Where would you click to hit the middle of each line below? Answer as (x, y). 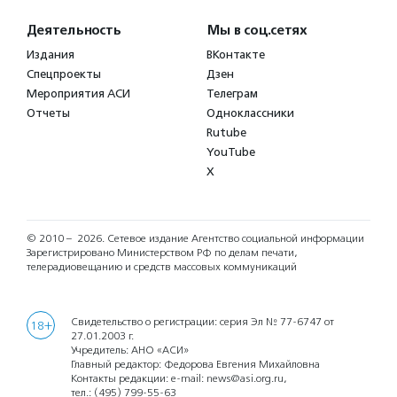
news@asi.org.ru (245, 379)
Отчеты (48, 113)
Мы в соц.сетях (257, 31)
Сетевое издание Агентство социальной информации (236, 239)
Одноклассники (250, 113)
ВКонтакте (236, 55)
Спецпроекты (64, 74)
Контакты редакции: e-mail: (139, 379)
